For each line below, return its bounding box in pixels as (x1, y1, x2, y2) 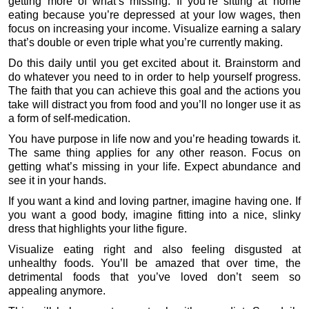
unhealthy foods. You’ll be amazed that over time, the (8, 257, 301, 269)
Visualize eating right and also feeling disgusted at (8, 243, 301, 255)
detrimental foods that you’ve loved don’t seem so (8, 270, 301, 283)
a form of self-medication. (8, 112, 131, 124)
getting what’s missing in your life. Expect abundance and (8, 160, 301, 172)
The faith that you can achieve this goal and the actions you (8, 84, 301, 97)
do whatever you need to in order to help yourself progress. (8, 70, 301, 83)
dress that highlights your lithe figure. (8, 222, 188, 235)
